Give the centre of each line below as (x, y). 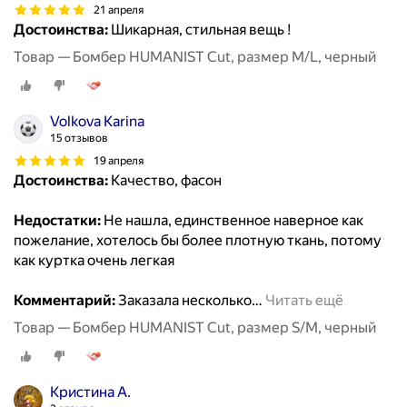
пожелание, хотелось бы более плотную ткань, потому (198, 241)
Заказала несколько (184, 301)
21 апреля (119, 10)
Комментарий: (65, 301)
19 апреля (119, 160)
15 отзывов (79, 139)
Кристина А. (90, 392)
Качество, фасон (165, 181)
